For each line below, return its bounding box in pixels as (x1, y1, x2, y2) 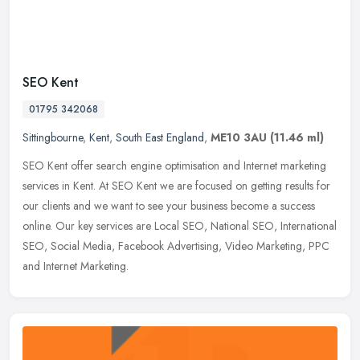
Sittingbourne (22, 129, 83, 146)
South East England (116, 129, 204, 146)
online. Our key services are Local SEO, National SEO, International (22, 218, 337, 235)
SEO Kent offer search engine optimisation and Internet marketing (22, 157, 326, 174)
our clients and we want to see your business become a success (22, 198, 315, 215)
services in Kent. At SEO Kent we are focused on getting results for (22, 178, 330, 194)
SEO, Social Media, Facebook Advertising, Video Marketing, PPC (22, 238, 329, 255)
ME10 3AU (211, 129, 267, 146)
